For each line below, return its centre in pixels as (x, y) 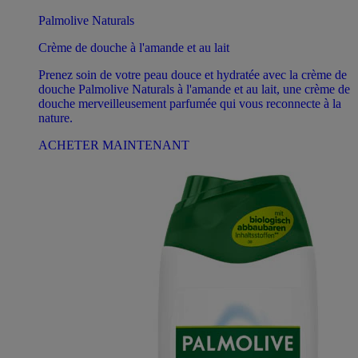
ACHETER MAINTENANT (114, 145)
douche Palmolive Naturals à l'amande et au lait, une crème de (194, 89)
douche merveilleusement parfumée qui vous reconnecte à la (190, 103)
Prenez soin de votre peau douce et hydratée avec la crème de (193, 74)
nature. (56, 117)
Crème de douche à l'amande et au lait (134, 47)
